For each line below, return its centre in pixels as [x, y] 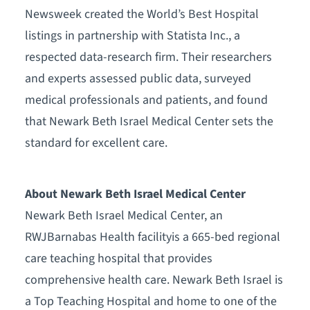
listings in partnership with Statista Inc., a [132, 35]
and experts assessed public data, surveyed [138, 78]
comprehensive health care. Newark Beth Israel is [154, 280]
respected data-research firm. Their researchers [148, 57]
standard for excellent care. [96, 143]
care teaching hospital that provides [118, 258]
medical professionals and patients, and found [146, 100]
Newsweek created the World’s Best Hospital [142, 14]
